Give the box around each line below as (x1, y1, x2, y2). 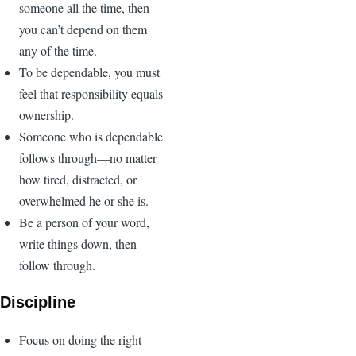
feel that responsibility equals (19, 84, 163, 102)
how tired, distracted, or (19, 170, 137, 188)
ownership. (19, 106, 74, 123)
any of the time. (19, 41, 97, 59)
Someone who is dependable (19, 127, 163, 145)
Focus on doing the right (19, 331, 141, 348)
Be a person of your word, (19, 213, 149, 230)
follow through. (19, 256, 95, 273)
